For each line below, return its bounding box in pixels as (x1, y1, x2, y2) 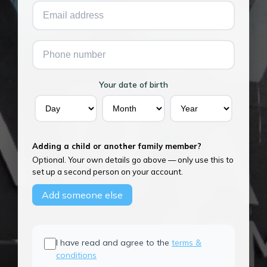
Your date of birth (99, 79, 168, 91)
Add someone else (42, 189, 123, 201)
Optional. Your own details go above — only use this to (32, 155, 234, 165)
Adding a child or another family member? (32, 141, 201, 151)
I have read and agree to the (56, 237, 172, 249)
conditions (56, 250, 97, 261)
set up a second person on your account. (32, 167, 183, 177)
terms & (172, 237, 201, 249)
